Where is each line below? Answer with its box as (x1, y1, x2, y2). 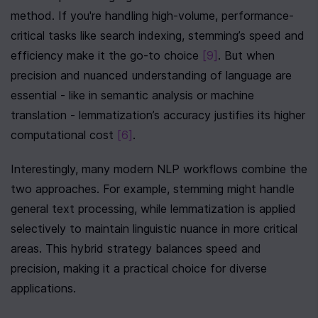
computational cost (11, 128, 117, 142)
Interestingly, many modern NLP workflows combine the (11, 162, 307, 176)
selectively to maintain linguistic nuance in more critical (11, 221, 297, 236)
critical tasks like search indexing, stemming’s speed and (11, 28, 305, 43)
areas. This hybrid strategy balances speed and (11, 241, 261, 256)
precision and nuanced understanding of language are (11, 68, 292, 82)
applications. (11, 281, 76, 295)
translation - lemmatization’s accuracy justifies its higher (11, 108, 305, 122)
